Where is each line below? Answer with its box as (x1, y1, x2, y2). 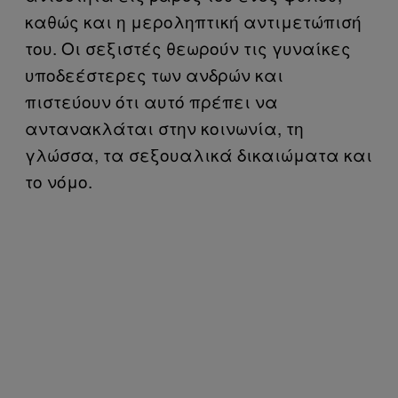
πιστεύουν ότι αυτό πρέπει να (25, 89, 278, 113)
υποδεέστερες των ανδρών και (25, 62, 283, 86)
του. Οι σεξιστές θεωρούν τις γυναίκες (25, 36, 351, 60)
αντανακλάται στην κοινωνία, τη (25, 115, 304, 139)
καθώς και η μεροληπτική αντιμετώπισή (25, 9, 362, 33)
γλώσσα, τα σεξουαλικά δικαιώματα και (25, 142, 372, 166)
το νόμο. (25, 169, 97, 193)
